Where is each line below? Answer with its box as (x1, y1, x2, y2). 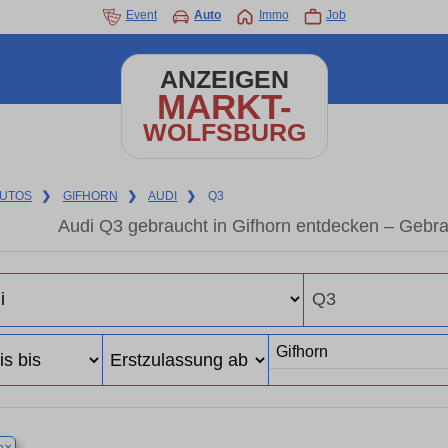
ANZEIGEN (159, 66, 289, 93)
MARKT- (156, 87, 292, 126)
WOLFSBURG (142, 119, 306, 146)
